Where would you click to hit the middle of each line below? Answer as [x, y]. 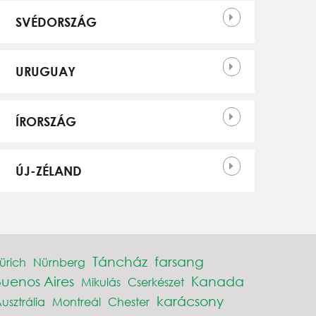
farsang [179, 262]
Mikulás [101, 282]
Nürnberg [59, 262]
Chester [128, 302]
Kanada [217, 281]
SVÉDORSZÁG [56, 22]
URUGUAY [45, 72]
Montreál [76, 302]
